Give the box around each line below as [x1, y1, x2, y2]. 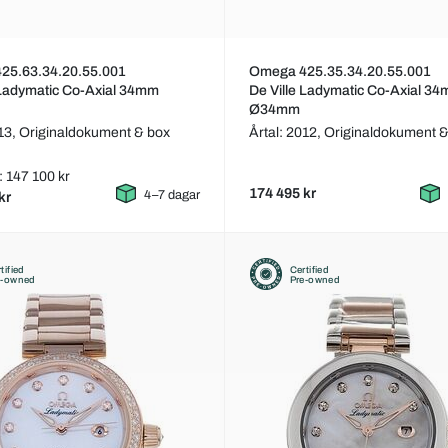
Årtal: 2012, [248, 125, 324, 141]
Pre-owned [289, 274, 341, 285]
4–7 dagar [143, 188, 200, 203]
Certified [289, 264, 330, 275]
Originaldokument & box [19, 125, 171, 141]
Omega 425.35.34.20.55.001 [248, 64, 431, 80]
